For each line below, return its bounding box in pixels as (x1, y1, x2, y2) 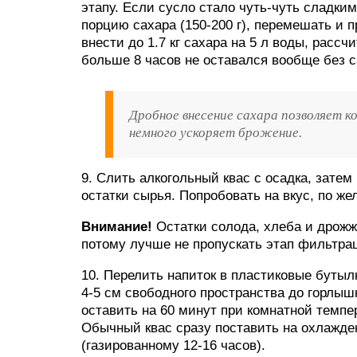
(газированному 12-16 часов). (81, 338, 265, 353)
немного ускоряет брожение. (129, 125, 302, 140)
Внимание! (81, 219, 152, 234)
